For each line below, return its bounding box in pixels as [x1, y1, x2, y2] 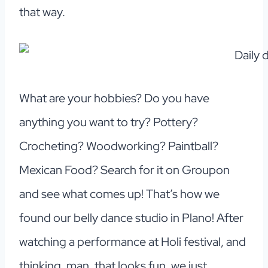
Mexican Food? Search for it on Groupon [19, 162, 230, 178]
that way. [19, 4, 65, 20]
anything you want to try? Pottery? [19, 114, 198, 130]
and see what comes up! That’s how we [19, 186, 220, 202]
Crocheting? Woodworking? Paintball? [19, 138, 218, 154]
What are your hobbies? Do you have [19, 90, 209, 106]
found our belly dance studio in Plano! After [19, 210, 243, 226]
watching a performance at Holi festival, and [19, 234, 246, 250]
